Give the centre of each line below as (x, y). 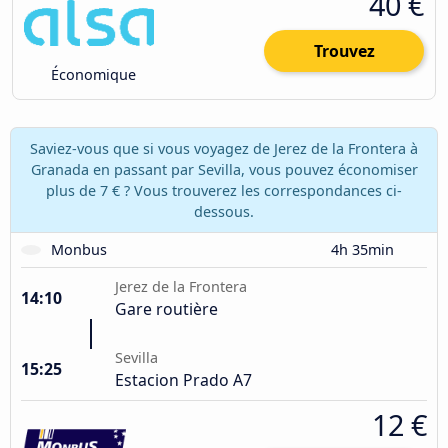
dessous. (224, 211)
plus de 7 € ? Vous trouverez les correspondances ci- (224, 190)
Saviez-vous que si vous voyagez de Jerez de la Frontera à (224, 148)
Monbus (78, 249)
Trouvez (344, 51)
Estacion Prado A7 (183, 379)
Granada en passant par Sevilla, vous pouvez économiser (224, 169)
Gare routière (166, 308)
